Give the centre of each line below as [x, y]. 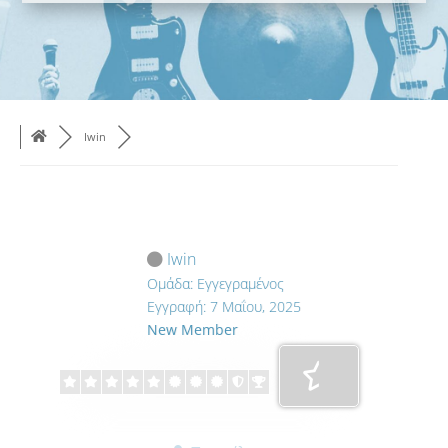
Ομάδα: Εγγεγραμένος [215, 284]
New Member [192, 330]
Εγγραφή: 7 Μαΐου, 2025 [224, 307]
